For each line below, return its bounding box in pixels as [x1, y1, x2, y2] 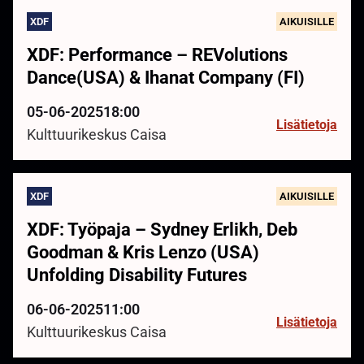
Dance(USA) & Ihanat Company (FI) [27, 67, 305, 88]
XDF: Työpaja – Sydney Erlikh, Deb [27, 219, 297, 240]
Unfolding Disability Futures [27, 264, 247, 285]
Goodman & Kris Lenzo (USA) [27, 241, 259, 262]
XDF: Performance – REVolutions [27, 44, 288, 65]
